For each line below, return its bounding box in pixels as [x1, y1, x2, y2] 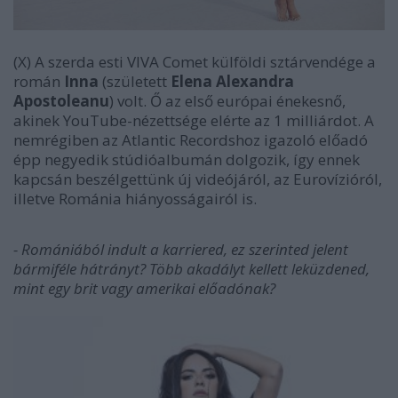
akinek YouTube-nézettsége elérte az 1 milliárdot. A [13, 110, 374, 131]
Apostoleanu [13, 91, 109, 112]
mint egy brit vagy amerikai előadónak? [13, 278, 275, 299]
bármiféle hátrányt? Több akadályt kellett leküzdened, [13, 259, 370, 280]
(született [99, 71, 171, 92]
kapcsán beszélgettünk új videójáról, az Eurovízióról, [13, 169, 382, 190]
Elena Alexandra [171, 71, 294, 92]
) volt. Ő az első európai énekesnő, [109, 91, 346, 112]
